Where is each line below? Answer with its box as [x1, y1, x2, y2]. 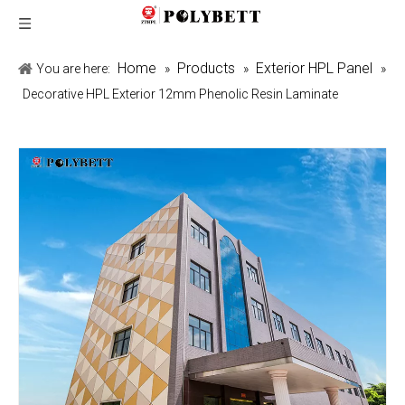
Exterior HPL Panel [256, 60, 372, 77]
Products [177, 60, 235, 77]
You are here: [36, 61, 110, 76]
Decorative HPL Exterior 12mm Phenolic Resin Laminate [23, 87, 338, 101]
